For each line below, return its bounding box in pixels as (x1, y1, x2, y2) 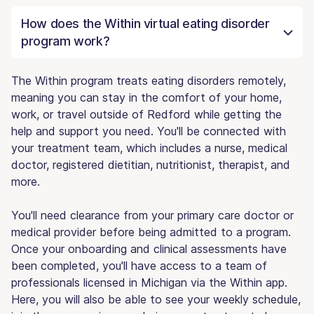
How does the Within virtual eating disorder (21, 15, 270, 31)
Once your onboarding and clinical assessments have (11, 241, 287, 256)
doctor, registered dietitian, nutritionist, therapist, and (11, 157, 290, 172)
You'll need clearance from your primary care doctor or (11, 207, 294, 222)
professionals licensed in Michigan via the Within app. (11, 275, 287, 289)
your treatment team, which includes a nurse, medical (11, 140, 287, 155)
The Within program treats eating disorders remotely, (11, 73, 286, 88)
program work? (21, 33, 110, 48)
